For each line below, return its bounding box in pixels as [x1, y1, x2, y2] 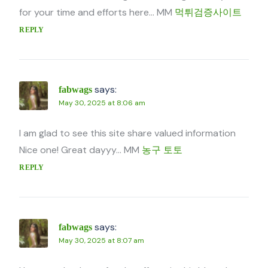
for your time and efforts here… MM [19, 6, 175, 19]
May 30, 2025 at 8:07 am [59, 236, 145, 246]
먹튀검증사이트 [175, 6, 242, 19]
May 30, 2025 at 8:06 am [59, 98, 146, 108]
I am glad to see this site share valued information [19, 127, 236, 140]
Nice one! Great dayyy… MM [19, 144, 142, 157]
